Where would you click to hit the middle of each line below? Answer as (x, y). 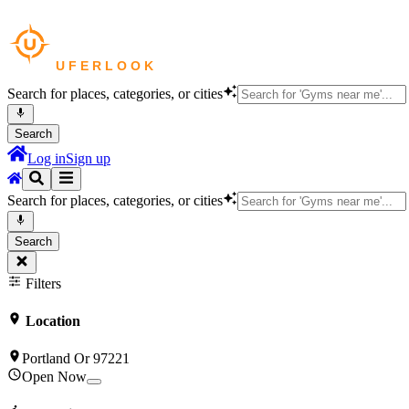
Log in (47, 159)
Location (51, 320)
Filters (42, 283)
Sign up (88, 159)
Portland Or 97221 (76, 359)
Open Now (54, 377)
